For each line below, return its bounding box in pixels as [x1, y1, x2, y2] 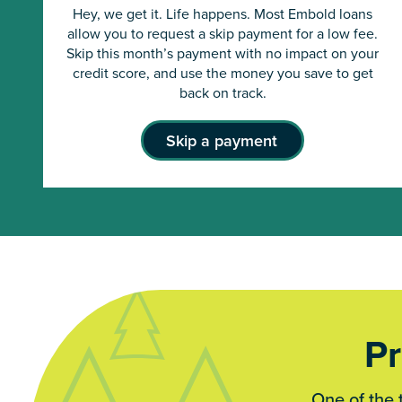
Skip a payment [166, 129, 278, 153]
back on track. [179, 83, 267, 103]
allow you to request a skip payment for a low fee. [67, 23, 378, 44]
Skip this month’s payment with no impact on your [66, 43, 379, 64]
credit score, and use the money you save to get [72, 63, 373, 83]
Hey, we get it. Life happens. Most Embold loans [73, 4, 372, 24]
